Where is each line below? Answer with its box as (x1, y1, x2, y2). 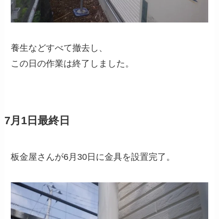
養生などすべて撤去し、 (11, 43, 108, 53)
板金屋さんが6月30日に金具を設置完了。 (11, 152, 175, 162)
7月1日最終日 (4, 114, 70, 127)
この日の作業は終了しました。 (11, 58, 134, 68)
